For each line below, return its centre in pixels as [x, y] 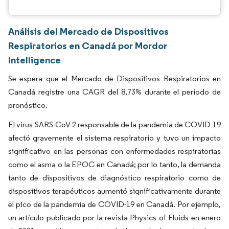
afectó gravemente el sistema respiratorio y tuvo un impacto [114, 138]
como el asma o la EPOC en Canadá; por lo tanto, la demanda [114, 164]
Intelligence [35, 60]
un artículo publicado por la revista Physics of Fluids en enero [114, 217]
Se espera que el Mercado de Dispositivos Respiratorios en [114, 78]
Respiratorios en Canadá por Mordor [88, 45]
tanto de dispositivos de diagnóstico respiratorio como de [114, 178]
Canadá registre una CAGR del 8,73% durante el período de [114, 92]
